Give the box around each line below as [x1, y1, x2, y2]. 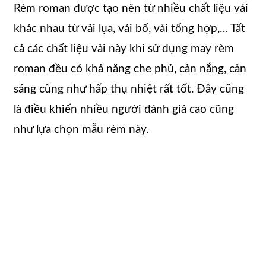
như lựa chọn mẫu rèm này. [14, 123, 148, 135]
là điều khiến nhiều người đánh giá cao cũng [14, 103, 234, 115]
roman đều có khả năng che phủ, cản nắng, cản [14, 63, 246, 75]
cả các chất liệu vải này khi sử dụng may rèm [14, 43, 234, 55]
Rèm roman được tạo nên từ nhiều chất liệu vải [14, 2, 248, 14]
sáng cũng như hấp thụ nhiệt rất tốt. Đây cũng [14, 83, 244, 95]
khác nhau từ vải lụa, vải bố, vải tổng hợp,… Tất [14, 23, 245, 34]
